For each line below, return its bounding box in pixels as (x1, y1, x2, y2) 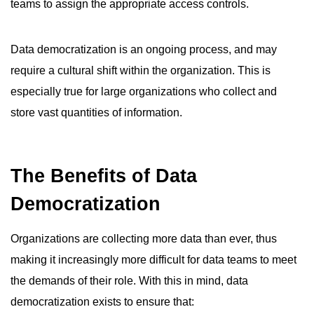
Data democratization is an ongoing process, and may (11, 43, 277, 55)
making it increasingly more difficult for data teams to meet (11, 254, 296, 266)
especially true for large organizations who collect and (11, 86, 277, 97)
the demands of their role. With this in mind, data (11, 275, 248, 287)
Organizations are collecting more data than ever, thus (11, 233, 277, 245)
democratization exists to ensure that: (11, 296, 194, 308)
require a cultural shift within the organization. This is (11, 64, 271, 76)
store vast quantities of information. (11, 107, 182, 118)
